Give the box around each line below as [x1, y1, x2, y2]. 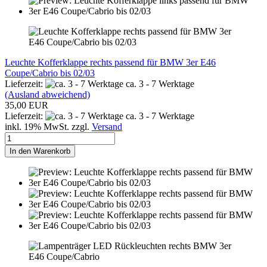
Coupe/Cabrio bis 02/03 [5, 67, 95, 78]
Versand [92, 121, 122, 132]
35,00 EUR [5, 100, 48, 110]
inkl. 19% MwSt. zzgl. [5, 121, 92, 132]
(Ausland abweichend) [5, 89, 90, 100]
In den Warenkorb [10, 146, 70, 156]
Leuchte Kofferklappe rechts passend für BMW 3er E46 [5, 57, 216, 67]
